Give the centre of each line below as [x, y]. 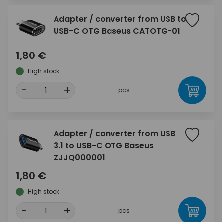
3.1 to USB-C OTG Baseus [104, 145]
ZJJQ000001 [79, 157]
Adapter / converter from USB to [120, 19]
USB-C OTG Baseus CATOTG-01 [117, 31]
